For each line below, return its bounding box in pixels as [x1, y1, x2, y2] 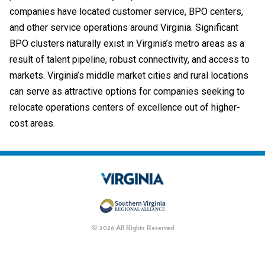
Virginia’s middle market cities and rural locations [47, 70, 248, 82]
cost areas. [9, 118, 55, 130]
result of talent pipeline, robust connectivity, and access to [9, 54, 250, 66]
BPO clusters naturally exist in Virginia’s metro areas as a [9, 38, 244, 50]
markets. [9, 70, 45, 82]
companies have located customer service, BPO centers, [9, 6, 243, 18]
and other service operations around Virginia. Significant [9, 22, 238, 34]
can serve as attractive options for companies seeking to [9, 86, 245, 98]
